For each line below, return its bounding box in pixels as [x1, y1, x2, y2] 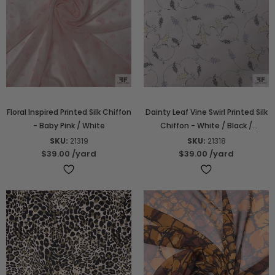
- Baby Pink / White [33, 120, 105, 131]
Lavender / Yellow [173, 133, 239, 144]
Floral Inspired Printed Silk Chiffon [6, 106, 131, 117]
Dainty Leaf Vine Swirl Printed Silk [145, 106, 268, 117]
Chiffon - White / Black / [160, 120, 252, 131]
